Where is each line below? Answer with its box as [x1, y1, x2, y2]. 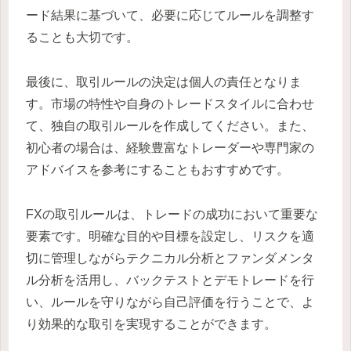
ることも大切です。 [26, 31, 139, 45]
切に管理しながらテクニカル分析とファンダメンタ [26, 251, 314, 265]
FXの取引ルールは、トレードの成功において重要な [26, 207, 318, 221]
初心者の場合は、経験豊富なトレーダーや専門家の [26, 140, 314, 154]
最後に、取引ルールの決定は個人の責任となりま [26, 74, 302, 89]
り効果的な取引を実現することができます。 [26, 317, 277, 331]
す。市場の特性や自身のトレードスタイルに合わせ [26, 96, 314, 110]
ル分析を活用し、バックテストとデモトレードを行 [26, 273, 314, 287]
